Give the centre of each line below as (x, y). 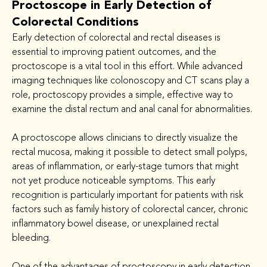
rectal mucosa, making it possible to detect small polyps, (130, 152)
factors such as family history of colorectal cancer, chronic (130, 209)
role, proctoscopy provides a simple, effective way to (122, 95)
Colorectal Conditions (75, 22)
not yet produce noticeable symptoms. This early (114, 181)
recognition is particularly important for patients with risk (128, 195)
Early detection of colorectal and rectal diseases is (116, 38)
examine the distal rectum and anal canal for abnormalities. (132, 109)
